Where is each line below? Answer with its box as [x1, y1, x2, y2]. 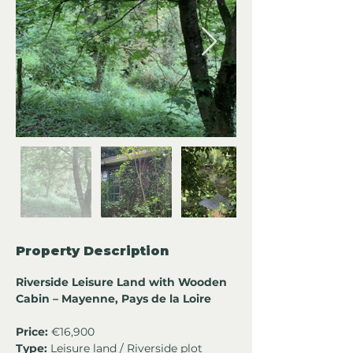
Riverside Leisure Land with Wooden [16, 275, 230, 290]
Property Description [16, 243, 169, 259]
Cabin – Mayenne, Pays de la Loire [16, 292, 214, 307]
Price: [16, 325, 48, 340]
